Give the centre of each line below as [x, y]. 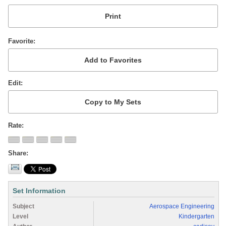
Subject [23, 206]
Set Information [39, 190]
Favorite [21, 41]
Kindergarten [196, 216]
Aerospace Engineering [182, 206]
